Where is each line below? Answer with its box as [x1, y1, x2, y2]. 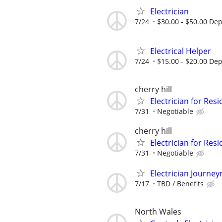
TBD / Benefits [157, 179, 204, 189]
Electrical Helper [150, 45, 211, 56]
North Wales [135, 206, 181, 218]
